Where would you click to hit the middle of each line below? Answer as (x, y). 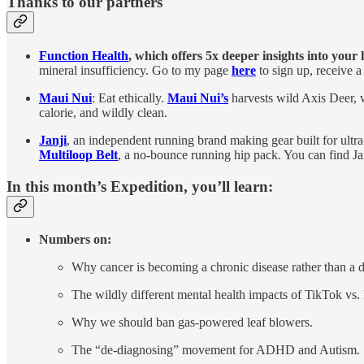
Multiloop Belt (78, 154)
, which (148, 55)
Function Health (84, 55)
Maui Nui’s (198, 97)
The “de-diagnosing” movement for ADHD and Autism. (216, 350)
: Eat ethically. (130, 97)
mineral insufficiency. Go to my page (135, 70)
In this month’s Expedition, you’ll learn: (140, 186)
